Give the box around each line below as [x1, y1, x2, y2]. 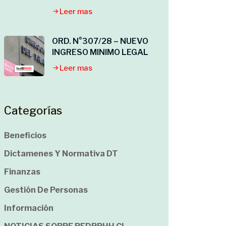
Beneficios [4, 131, 46, 140]
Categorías [4, 104, 62, 117]
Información [4, 203, 53, 213]
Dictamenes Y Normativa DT [4, 149, 118, 158]
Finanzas [4, 167, 40, 177]
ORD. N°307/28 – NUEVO [52, 36, 148, 46]
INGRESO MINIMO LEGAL [52, 47, 148, 57]
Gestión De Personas [4, 185, 88, 195]
